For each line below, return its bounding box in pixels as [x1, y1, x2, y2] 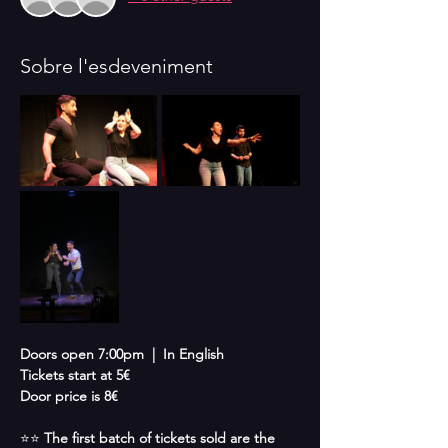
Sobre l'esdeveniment [20, 53, 213, 78]
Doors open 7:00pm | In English [20, 345, 228, 364]
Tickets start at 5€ [20, 366, 130, 385]
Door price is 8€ [20, 387, 118, 406]
